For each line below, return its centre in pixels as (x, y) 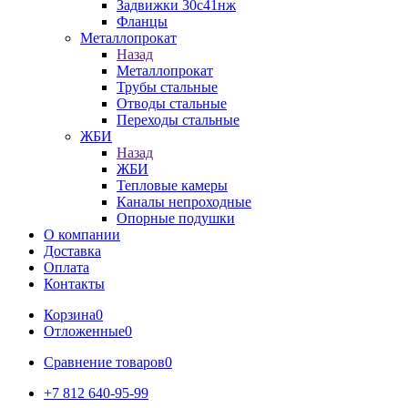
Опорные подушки (176, 218)
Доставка (72, 251)
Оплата (66, 267)
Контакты (74, 284)
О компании (82, 235)
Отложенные (84, 331)
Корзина (70, 315)
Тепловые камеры (172, 185)
